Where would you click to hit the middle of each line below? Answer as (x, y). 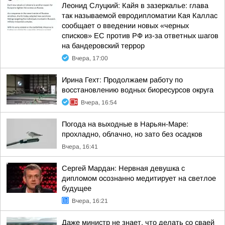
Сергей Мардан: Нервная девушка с (123, 168)
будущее (77, 188)
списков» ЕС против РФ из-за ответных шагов (140, 36)
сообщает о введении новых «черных (125, 26)
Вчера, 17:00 (90, 58)
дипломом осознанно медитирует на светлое (139, 178)
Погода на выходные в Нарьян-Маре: (125, 124)
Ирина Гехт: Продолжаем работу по (122, 80)
